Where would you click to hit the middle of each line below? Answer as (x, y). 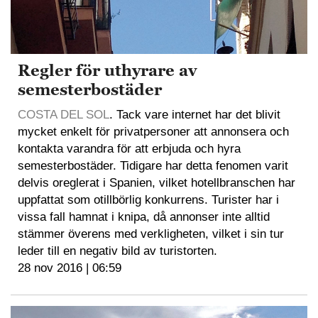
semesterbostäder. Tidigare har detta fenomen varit (153, 165)
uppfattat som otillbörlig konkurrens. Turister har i (148, 199)
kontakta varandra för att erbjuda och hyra (129, 148)
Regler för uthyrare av (107, 70)
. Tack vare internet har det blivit (195, 114)
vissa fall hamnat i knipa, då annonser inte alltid (144, 216)
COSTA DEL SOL (64, 114)
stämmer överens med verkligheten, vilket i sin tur (151, 234)
